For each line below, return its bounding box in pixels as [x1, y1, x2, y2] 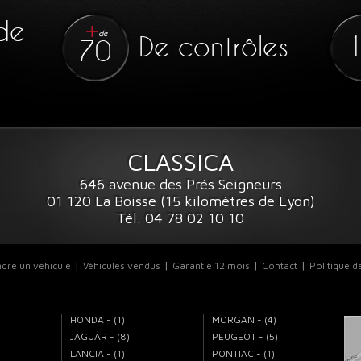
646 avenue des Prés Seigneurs [79, 176, 282, 193]
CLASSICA [127, 147, 234, 176]
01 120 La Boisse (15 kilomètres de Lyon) [46, 193, 315, 210]
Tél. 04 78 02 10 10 [117, 210, 244, 226]
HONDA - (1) [70, 313, 125, 326]
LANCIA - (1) [70, 346, 125, 359]
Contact [262, 259, 297, 272]
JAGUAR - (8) [70, 330, 130, 342]
